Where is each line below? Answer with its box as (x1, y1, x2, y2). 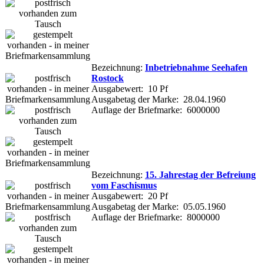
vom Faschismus (91, 180, 157, 190)
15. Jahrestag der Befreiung (145, 169, 256, 180)
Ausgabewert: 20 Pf (91, 190, 168, 201)
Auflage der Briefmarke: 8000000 (91, 212, 220, 222)
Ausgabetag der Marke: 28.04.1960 (91, 94, 226, 104)
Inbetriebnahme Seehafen (145, 62, 247, 72)
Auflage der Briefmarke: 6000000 (91, 104, 220, 115)
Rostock (91, 72, 124, 83)
